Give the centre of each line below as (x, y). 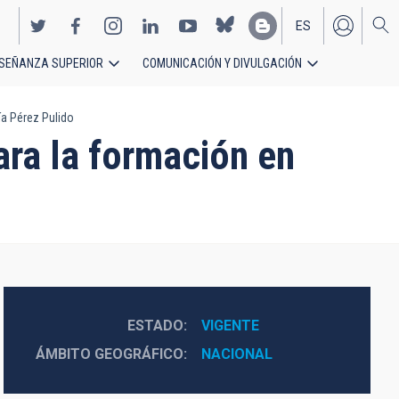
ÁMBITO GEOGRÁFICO (109, 354)
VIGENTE (230, 326)
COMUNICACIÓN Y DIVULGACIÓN (222, 63)
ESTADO (155, 326)
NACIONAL (236, 354)
